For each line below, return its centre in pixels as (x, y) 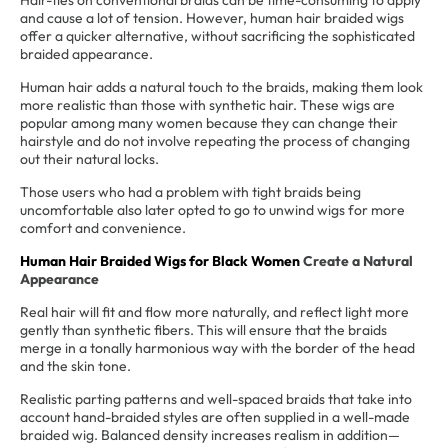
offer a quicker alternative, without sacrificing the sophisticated (217, 36)
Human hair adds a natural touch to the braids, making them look (221, 87)
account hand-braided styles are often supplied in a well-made (215, 417)
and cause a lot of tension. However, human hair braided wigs (212, 18)
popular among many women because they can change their (209, 123)
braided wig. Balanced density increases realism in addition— (210, 435)
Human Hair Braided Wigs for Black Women (160, 261)
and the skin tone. (75, 366)
